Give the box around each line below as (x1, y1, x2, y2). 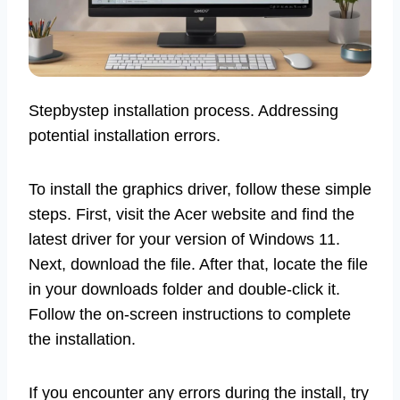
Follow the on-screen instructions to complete (29, 304, 351, 323)
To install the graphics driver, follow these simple (29, 179, 371, 198)
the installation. (29, 329, 136, 348)
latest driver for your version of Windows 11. (29, 229, 340, 248)
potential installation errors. (29, 126, 221, 145)
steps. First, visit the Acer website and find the (29, 204, 354, 223)
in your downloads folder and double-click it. (29, 279, 340, 298)
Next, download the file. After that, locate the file (29, 254, 368, 273)
